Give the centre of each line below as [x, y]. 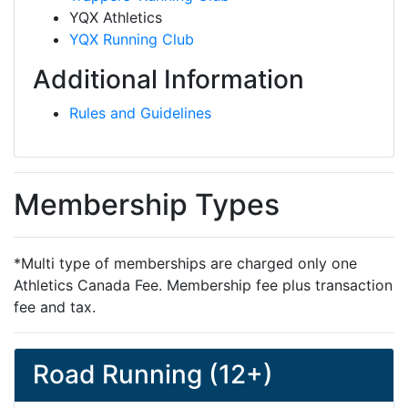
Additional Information [168, 79]
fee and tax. [55, 307]
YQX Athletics [116, 17]
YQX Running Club [132, 39]
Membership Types [147, 204]
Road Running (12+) [153, 374]
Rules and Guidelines [140, 113]
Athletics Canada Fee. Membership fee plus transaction [203, 285]
